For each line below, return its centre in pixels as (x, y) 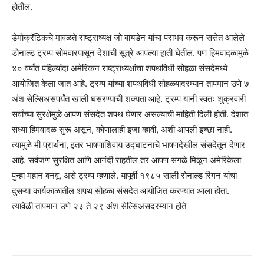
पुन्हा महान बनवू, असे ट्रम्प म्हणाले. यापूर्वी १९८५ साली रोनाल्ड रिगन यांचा (124, 176)
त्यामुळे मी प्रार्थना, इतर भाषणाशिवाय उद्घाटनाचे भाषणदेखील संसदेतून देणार (128, 145)
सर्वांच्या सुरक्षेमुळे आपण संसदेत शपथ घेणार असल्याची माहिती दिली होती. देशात (130, 114)
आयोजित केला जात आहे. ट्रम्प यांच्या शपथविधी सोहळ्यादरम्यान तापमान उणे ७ (131, 84)
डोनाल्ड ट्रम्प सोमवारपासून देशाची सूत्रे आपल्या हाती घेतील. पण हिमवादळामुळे (130, 53)
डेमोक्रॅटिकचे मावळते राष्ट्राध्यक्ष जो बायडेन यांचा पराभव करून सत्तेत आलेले (128, 38)
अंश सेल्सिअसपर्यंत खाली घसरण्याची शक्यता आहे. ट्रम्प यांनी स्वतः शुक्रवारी (129, 99)
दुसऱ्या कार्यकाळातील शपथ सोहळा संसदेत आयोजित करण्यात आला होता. (121, 191)
